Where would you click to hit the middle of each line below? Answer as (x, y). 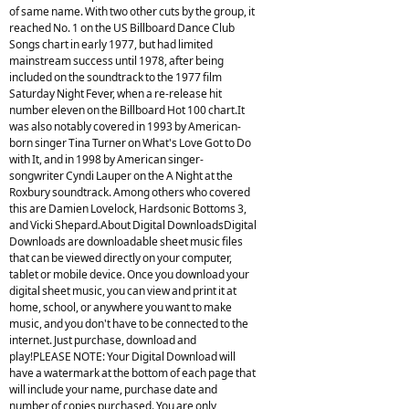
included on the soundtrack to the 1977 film (115, 77)
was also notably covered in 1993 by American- (125, 126)
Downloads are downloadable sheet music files (126, 241)
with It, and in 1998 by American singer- (106, 159)
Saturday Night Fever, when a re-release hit (115, 93)
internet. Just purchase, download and (103, 340)
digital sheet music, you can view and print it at (123, 290)
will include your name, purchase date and (113, 389)
